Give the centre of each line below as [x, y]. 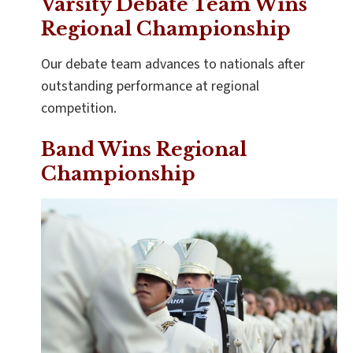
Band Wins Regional [144, 150]
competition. [79, 108]
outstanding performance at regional [150, 86]
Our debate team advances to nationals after [173, 64]
